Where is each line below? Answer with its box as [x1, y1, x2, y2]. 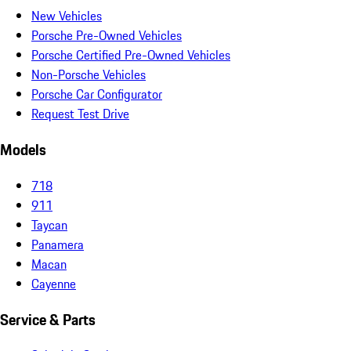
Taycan [31, 215, 67, 234]
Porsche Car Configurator [31, 85, 162, 104]
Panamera [31, 234, 84, 254]
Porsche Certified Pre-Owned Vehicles [31, 45, 230, 65]
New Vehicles [31, 6, 102, 26]
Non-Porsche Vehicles [31, 65, 146, 85]
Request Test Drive [31, 104, 129, 124]
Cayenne [31, 273, 76, 293]
